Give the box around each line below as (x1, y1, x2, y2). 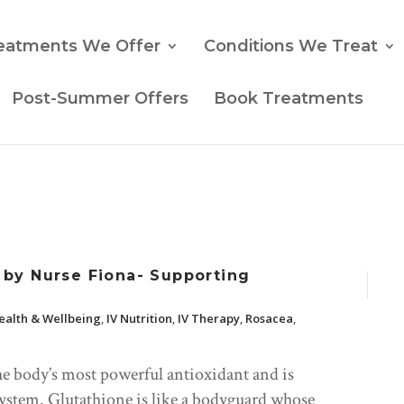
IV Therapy (178, 310, 240, 327)
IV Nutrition (106, 310, 172, 327)
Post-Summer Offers (12, 88, 188, 108)
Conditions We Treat (204, 36, 378, 56)
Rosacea (245, 310, 293, 327)
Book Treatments (214, 88, 363, 108)
